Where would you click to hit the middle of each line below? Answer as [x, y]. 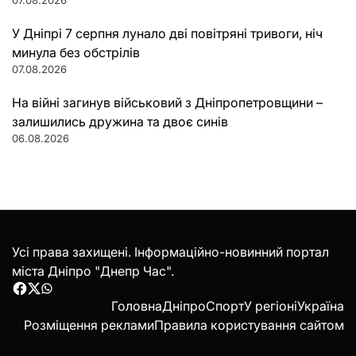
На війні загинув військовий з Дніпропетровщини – [167, 102]
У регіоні [271, 306]
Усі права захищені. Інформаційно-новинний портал [170, 252]
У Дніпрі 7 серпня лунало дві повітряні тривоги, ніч [167, 33]
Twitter [53, 296]
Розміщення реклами [89, 325]
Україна [321, 306]
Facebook [48, 296]
